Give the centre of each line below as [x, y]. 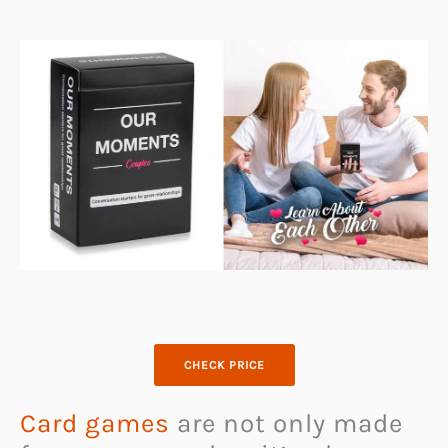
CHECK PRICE [224, 365]
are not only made [286, 424]
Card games [95, 424]
